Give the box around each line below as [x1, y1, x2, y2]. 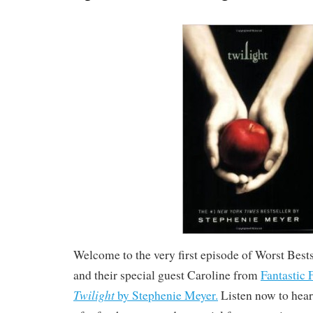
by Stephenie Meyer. [115, 286, 218, 303]
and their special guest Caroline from [73, 266, 261, 283]
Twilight [73, 286, 115, 303]
